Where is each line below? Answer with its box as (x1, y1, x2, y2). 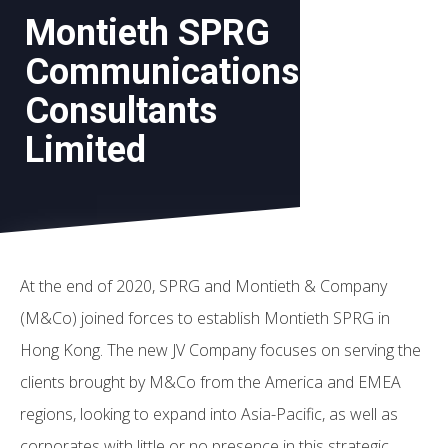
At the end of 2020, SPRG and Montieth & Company (20, 275, 387, 297)
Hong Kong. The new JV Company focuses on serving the (20, 339, 421, 361)
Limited (25, 129, 146, 171)
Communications (25, 51, 299, 93)
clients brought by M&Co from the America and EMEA (20, 371, 401, 393)
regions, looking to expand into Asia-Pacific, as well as (20, 403, 398, 425)
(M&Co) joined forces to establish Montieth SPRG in (20, 307, 390, 329)
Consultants (25, 90, 217, 132)
